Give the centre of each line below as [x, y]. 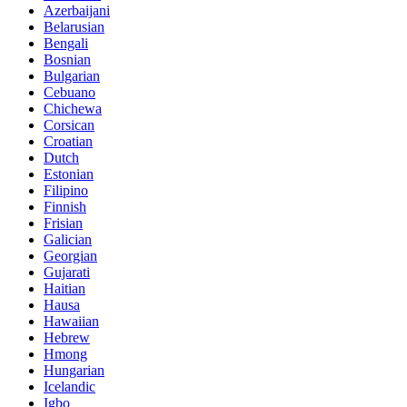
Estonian [69, 174]
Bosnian [67, 60]
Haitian [65, 289]
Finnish [65, 207]
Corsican [69, 125]
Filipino [66, 191]
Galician [68, 240]
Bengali [66, 44]
